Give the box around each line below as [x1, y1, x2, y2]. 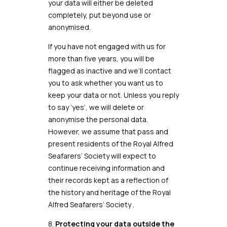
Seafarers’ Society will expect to [48, 151, 156, 161]
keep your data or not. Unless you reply [48, 90, 179, 100]
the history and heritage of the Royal [48, 187, 171, 197]
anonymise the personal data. [48, 115, 148, 124]
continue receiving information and [48, 163, 165, 173]
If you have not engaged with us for [48, 42, 166, 51]
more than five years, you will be [48, 54, 155, 63]
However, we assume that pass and [48, 127, 168, 136]
